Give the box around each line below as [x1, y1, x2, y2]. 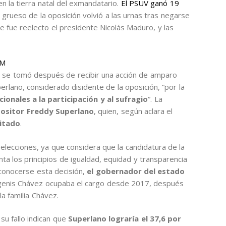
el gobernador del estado [87, 165, 185, 176]
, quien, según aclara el [94, 106, 173, 117]
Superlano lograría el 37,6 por [68, 213, 182, 224]
